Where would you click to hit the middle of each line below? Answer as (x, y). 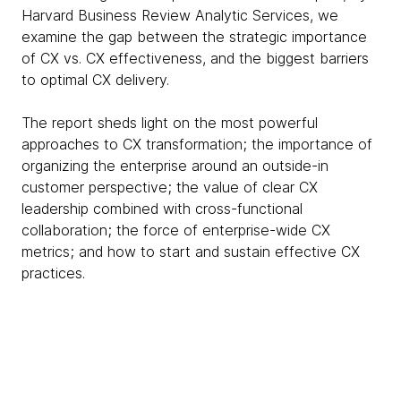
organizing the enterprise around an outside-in (175, 166)
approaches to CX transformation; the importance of (197, 144)
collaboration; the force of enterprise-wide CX (176, 230)
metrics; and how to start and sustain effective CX (191, 252)
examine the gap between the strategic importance (194, 37)
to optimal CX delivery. (98, 80)
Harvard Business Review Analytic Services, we (180, 15)
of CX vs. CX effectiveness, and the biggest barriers (195, 58)
